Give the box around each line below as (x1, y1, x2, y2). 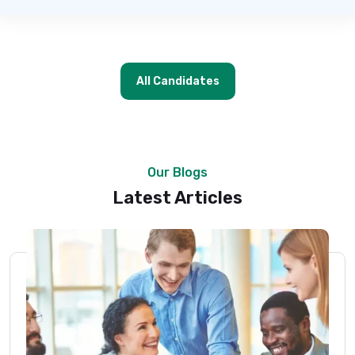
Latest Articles (113, 187, 242, 208)
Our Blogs (147, 165, 208, 180)
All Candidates (136, 74, 219, 88)
